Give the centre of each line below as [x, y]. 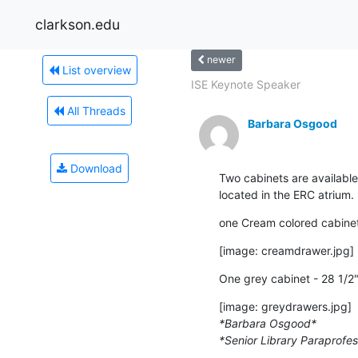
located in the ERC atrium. [286, 194]
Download [95, 168]
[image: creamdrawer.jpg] [286, 250]
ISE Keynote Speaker [246, 84]
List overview [95, 70]
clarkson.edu [78, 24]
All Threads [95, 110]
